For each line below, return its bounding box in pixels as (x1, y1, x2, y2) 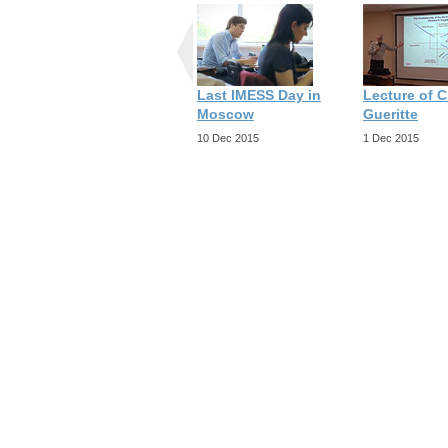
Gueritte (363, 106, 418, 123)
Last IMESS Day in (197, 87, 321, 104)
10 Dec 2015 (197, 132, 259, 145)
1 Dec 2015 (363, 132, 419, 145)
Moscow (197, 106, 254, 123)
